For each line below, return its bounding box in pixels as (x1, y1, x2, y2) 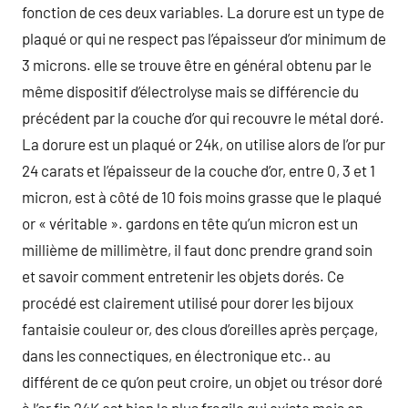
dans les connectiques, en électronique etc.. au (22, 346, 331, 364)
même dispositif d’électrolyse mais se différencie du (22, 82, 359, 100)
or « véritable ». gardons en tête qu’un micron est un (22, 214, 358, 232)
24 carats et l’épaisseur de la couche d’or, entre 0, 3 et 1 (22, 161, 375, 179)
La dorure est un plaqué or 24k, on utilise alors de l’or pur (22, 135, 385, 153)
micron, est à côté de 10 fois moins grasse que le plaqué (22, 188, 382, 206)
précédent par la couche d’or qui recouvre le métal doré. (22, 108, 384, 127)
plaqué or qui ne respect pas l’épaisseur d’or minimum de (22, 29, 386, 47)
